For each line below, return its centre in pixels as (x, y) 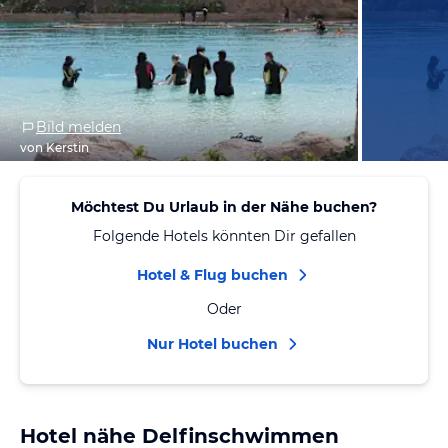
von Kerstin (54, 147)
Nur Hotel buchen (212, 344)
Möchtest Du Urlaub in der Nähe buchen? (224, 207)
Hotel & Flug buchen (212, 275)
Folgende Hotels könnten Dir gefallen (224, 236)
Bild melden (78, 127)
